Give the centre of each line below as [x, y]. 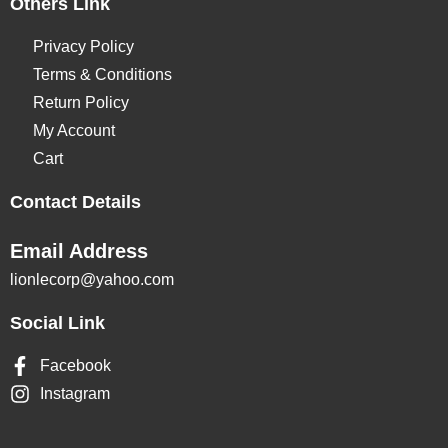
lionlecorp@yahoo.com [92, 280]
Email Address [79, 251]
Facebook [75, 366]
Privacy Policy [83, 47]
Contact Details [75, 202]
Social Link [57, 323]
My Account [73, 131]
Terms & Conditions [102, 75]
